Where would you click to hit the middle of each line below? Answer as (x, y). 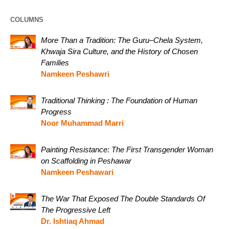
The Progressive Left (77, 210)
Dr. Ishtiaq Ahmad (73, 221)
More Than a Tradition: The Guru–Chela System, (122, 40)
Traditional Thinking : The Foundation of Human (119, 100)
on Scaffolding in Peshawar (86, 161)
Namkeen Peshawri (75, 74)
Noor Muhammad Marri (82, 123)
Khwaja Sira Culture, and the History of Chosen (119, 51)
